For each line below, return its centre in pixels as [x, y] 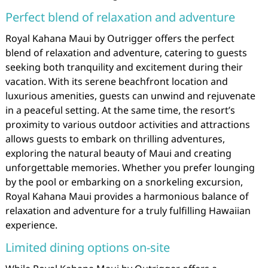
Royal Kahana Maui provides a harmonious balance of [127, 196]
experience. [31, 225]
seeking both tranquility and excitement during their [124, 67]
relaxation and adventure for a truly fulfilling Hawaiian [128, 211]
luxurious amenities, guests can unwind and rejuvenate [130, 96]
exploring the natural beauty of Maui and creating [118, 153]
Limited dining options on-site [87, 247]
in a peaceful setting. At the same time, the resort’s [120, 110]
